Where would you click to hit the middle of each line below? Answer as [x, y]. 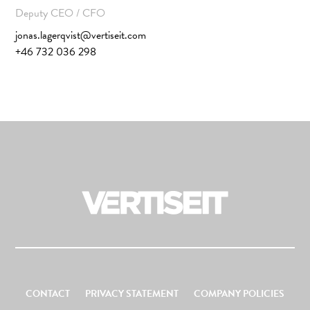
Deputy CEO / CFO [61, 13]
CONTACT [48, 294]
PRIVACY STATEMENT [132, 294]
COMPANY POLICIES [239, 294]
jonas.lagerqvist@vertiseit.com [81, 36]
